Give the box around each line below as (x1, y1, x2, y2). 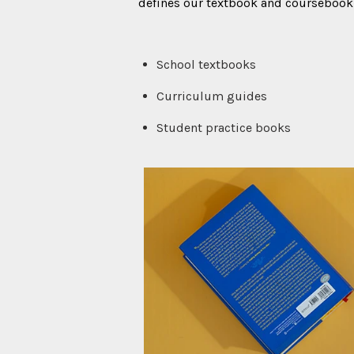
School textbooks (156, 56, 256, 72)
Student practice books (156, 119, 291, 135)
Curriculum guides (156, 88, 267, 104)
